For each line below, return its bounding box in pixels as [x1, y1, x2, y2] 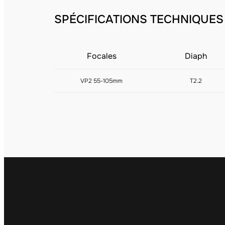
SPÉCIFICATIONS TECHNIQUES [54, 12, 223, 27]
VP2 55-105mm [80, 77, 123, 85]
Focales [86, 51, 117, 61]
